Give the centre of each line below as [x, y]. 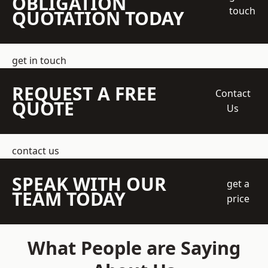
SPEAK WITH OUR [89, 184]
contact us [36, 151]
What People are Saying [134, 248]
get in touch [39, 61]
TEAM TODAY [69, 199]
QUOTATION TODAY [98, 19]
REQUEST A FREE [84, 94]
